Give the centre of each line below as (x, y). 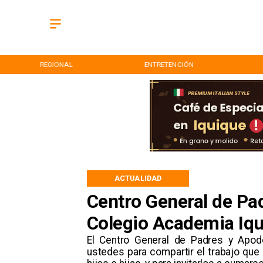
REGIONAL (56, 64)
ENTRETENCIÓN (169, 64)
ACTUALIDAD (138, 178)
